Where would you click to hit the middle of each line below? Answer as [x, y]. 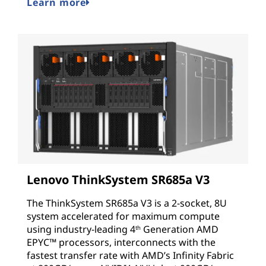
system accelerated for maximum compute [123, 216]
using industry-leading [78, 229]
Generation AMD [180, 229]
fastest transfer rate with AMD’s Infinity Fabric [130, 255]
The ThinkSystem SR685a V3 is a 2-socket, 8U [127, 203]
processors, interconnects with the [136, 242]
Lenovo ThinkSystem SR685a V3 [118, 179]
